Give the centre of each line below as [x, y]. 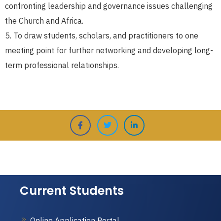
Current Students [72, 191]
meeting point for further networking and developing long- [109, 51]
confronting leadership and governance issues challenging [109, 6]
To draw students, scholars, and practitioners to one [106, 36]
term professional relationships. [62, 65]
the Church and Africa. [44, 21]
